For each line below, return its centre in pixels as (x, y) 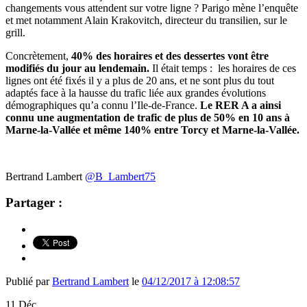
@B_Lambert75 (120, 176)
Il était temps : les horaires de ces (223, 68)
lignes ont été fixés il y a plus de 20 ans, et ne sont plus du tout (140, 80)
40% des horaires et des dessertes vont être (170, 56)
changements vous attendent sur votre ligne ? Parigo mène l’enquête (152, 8)
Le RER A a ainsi (241, 105)
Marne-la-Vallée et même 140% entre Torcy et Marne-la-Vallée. (152, 130)
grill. (15, 32)
